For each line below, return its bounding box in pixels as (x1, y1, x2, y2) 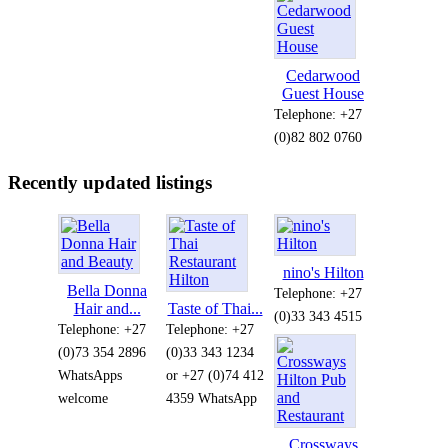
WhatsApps (58, 367, 122, 384)
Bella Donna (67, 282, 147, 300)
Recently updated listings (8, 171, 212, 193)
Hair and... (73, 300, 141, 318)
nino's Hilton (282, 264, 364, 282)
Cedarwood (286, 66, 360, 84)
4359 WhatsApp (166, 390, 257, 407)
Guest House (282, 84, 364, 102)
